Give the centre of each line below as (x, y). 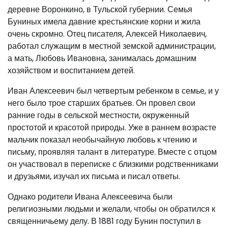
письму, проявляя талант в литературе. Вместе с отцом (112, 152)
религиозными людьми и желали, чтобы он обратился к (111, 209)
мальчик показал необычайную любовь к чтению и (102, 140)
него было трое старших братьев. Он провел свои (102, 103)
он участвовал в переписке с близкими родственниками (113, 164)
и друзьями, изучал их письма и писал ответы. (94, 177)
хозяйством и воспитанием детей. (71, 71)
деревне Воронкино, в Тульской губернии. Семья (100, 10)
